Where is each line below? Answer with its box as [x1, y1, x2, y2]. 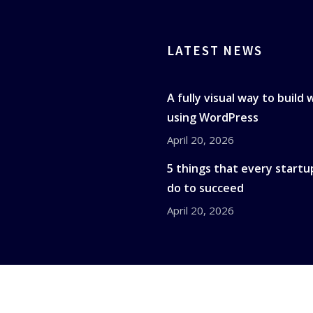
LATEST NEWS [167, 41, 263, 59]
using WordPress [167, 109, 259, 125]
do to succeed [167, 180, 244, 196]
